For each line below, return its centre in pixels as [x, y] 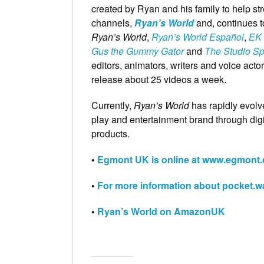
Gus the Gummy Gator [138, 51]
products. [110, 134]
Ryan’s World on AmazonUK [161, 212]
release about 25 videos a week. [159, 80]
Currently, [113, 105]
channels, [113, 23]
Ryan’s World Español [198, 37]
